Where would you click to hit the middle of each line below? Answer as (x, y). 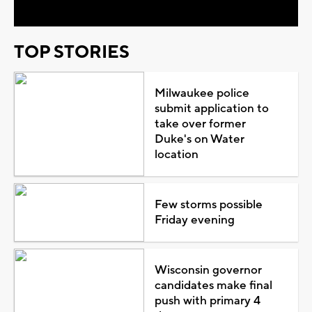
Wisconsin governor (208, 270)
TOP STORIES (72, 52)
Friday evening (194, 220)
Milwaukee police (202, 93)
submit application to (211, 108)
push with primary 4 (207, 301)
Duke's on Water (199, 139)
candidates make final (213, 285)
